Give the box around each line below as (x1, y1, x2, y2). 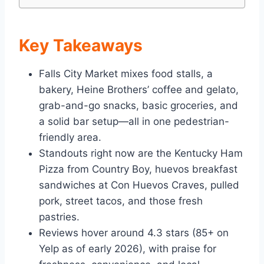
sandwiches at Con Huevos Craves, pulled (39, 179, 239, 192)
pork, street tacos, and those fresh (39, 195, 203, 207)
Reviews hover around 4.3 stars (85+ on (39, 227, 229, 239)
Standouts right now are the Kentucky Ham (39, 147, 243, 160)
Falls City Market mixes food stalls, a (39, 68, 213, 80)
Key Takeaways (19, 35, 143, 56)
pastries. (39, 211, 80, 223)
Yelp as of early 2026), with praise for (39, 243, 216, 255)
